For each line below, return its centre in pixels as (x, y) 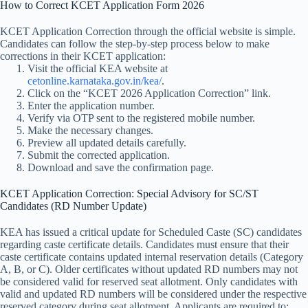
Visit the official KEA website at (98, 68)
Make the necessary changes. (90, 130)
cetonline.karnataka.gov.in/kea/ (95, 80)
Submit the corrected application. (99, 155)
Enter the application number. (91, 105)
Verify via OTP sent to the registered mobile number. (141, 118)
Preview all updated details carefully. (107, 142)
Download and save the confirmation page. (121, 167)
